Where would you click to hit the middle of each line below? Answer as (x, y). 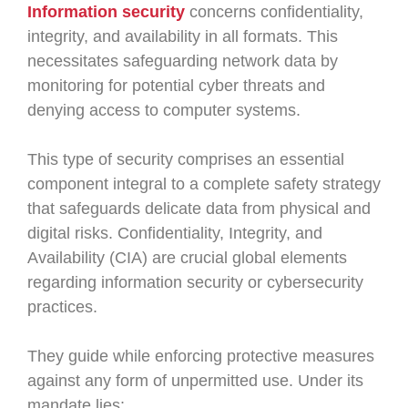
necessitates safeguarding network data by (183, 61)
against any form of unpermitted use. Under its (195, 381)
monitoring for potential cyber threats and (176, 86)
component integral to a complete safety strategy (204, 184)
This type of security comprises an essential (186, 159)
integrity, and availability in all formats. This (183, 36)
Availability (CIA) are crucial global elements (187, 258)
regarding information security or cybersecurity (195, 282)
